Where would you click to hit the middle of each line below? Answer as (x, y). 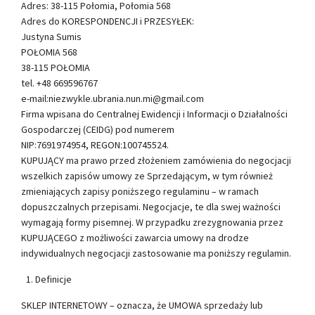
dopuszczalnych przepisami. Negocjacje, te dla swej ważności (151, 206)
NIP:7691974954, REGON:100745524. (95, 144)
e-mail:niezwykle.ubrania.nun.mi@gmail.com (112, 98)
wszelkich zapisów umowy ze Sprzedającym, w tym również (147, 175)
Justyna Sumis (51, 36)
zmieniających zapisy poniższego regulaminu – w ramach (140, 191)
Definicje (53, 279)
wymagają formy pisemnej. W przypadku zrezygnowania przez (152, 222)
